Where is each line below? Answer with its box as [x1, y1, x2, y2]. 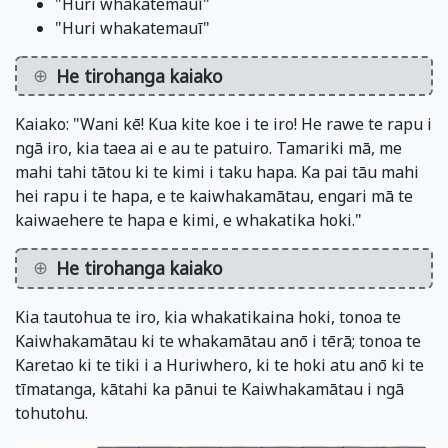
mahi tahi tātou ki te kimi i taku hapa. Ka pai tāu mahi [15, 161, 419, 184]
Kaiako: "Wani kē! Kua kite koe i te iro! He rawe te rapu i [15, 113, 432, 136]
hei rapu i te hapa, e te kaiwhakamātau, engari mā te [15, 185, 413, 208]
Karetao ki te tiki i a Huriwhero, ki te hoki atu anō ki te [15, 353, 424, 376]
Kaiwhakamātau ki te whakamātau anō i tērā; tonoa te [15, 329, 421, 352]
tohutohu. [15, 401, 88, 424]
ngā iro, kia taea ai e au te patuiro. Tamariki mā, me [15, 137, 402, 160]
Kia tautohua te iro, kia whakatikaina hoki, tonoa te [15, 305, 401, 328]
